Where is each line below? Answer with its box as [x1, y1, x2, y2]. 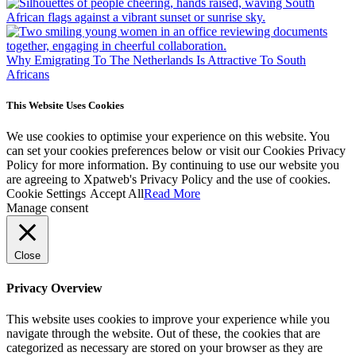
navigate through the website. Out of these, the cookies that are [6, 326, 320, 340]
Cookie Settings [6, 187, 86, 201]
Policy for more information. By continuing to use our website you [6, 158, 339, 172]
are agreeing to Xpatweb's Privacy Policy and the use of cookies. [6, 172, 331, 187]
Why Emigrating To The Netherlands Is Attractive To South [6, 52, 306, 67]
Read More [144, 187, 200, 201]
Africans [6, 67, 49, 81]
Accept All [90, 187, 144, 201]
